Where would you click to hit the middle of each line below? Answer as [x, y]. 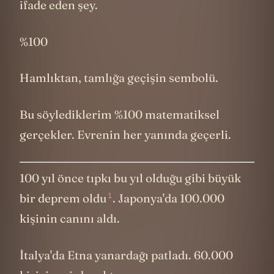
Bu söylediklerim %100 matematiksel [120, 114]
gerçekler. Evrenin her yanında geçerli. [125, 134]
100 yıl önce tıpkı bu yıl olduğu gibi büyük [130, 178]
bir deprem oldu [63, 198]
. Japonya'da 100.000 [168, 198]
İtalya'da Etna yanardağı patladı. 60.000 [126, 255]
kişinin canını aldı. [70, 219]
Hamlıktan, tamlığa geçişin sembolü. [119, 78]
